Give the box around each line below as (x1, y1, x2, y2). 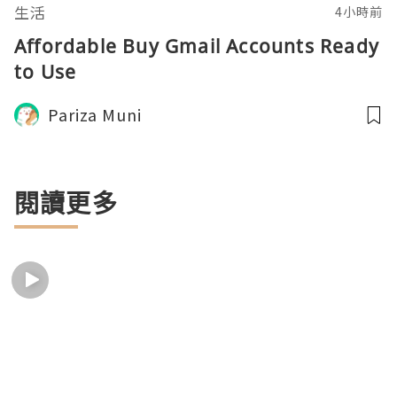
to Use (14, 59, 77, 84)
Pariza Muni (48, 103, 142, 126)
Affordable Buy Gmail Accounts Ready (14, 34, 380, 58)
